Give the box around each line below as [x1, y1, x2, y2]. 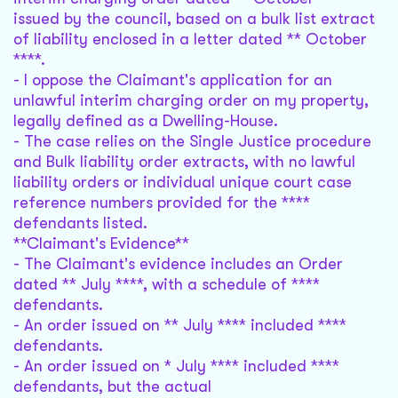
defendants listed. [13, 214, 147, 233]
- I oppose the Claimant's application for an [13, 71, 332, 90]
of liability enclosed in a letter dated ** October [13, 30, 367, 49]
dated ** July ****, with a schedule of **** [13, 275, 320, 294]
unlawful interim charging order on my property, [13, 92, 369, 110]
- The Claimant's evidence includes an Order [13, 255, 343, 274]
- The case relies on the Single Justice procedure [13, 132, 371, 151]
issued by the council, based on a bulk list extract [13, 10, 375, 28]
